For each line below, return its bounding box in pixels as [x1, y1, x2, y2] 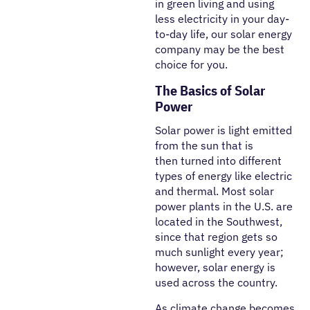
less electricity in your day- [155, 12, 289, 26]
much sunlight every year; [155, 244, 284, 259]
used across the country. [155, 275, 280, 289]
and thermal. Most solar [155, 183, 274, 198]
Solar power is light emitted [155, 122, 292, 137]
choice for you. [155, 57, 228, 71]
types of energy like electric [155, 168, 292, 183]
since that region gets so [155, 229, 277, 244]
